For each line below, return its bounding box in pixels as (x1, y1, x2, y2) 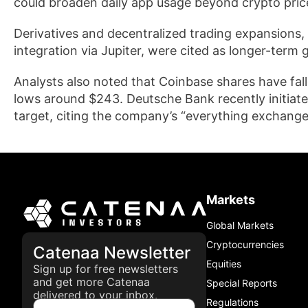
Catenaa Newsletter (33, 243, 190, 263)
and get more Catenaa (33, 275, 150, 289)
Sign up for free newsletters (33, 262, 178, 276)
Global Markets (206, 219, 274, 231)
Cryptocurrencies (206, 239, 284, 250)
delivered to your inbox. (33, 288, 157, 302)
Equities (206, 258, 241, 269)
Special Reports (206, 277, 277, 289)
